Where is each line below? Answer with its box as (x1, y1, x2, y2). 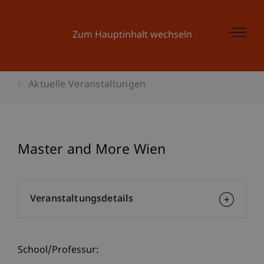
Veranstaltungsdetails (30, 193, 134, 206)
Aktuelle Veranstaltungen (28, 79, 146, 91)
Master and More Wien (18, 141, 166, 159)
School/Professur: (18, 245, 99, 257)
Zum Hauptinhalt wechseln (72, 29, 192, 42)
